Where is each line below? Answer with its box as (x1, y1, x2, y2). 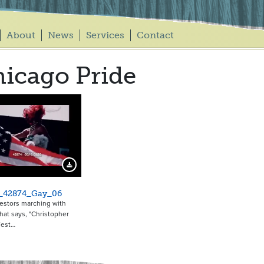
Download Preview (68, 164, 117, 171)
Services (85, 29, 124, 41)
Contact (136, 29, 174, 41)
